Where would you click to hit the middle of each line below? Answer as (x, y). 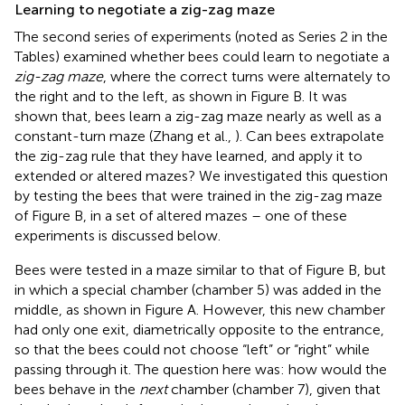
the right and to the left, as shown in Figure (154, 96)
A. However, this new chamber (286, 309)
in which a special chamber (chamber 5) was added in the (198, 289)
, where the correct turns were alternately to (247, 76)
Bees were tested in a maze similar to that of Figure (181, 269)
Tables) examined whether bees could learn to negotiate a (202, 56)
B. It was (320, 96)
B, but (367, 269)
